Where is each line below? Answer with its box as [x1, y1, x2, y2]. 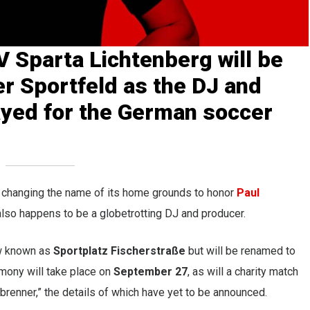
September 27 [113, 264, 188, 278]
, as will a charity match [188, 264, 298, 278]
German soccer [118, 98, 273, 125]
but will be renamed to [185, 244, 295, 257]
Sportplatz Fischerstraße [53, 244, 185, 257]
